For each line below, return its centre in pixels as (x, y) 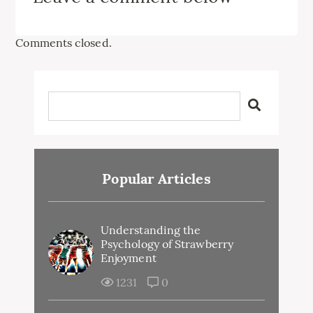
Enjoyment (129, 257)
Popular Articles (156, 178)
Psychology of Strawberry (167, 243)
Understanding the (151, 230)
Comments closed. (64, 42)
